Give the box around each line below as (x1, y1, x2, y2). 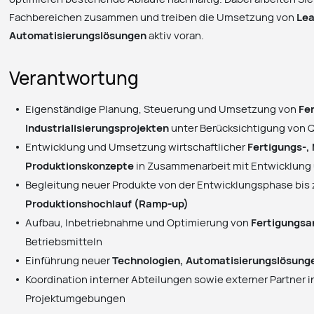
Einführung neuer (25, 253, 113, 268)
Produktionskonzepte (25, 158, 135, 173)
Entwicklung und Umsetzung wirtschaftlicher (25, 139, 248, 154)
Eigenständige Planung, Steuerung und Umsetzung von (25, 102, 299, 116)
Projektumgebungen (25, 291, 126, 306)
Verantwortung (9, 65, 139, 91)
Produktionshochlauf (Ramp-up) (25, 196, 189, 211)
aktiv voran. (146, 27, 205, 42)
